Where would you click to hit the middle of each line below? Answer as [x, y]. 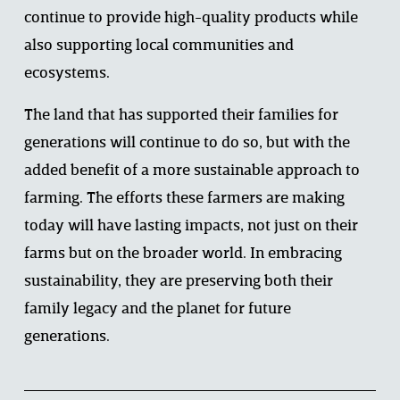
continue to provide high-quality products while [191, 19]
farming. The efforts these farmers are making [184, 199]
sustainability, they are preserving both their [178, 282]
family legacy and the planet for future [157, 310]
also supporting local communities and [158, 46]
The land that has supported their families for [181, 116]
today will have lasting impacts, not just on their [191, 227]
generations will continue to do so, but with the [187, 144]
